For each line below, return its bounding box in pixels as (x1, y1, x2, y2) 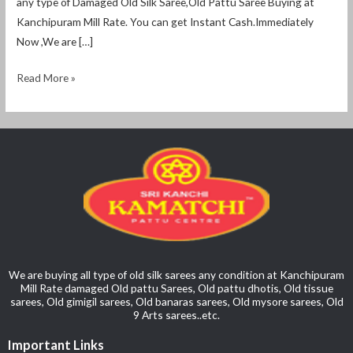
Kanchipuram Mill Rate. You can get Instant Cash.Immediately (17, 15, 314, 29)
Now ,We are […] (17, 35, 94, 49)
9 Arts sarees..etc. (133, 307, 220, 321)
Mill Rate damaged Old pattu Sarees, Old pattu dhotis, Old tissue (20, 281, 333, 295)
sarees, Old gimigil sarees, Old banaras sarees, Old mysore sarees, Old (9, 294, 344, 308)
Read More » (17, 70, 76, 84)
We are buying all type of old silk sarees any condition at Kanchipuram (9, 267, 344, 281)
